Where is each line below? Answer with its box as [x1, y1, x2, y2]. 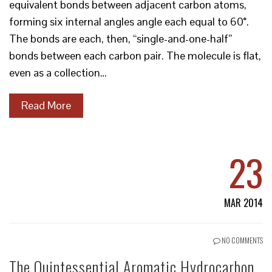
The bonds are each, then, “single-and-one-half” [9, 32, 232, 46]
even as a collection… [9, 66, 107, 80]
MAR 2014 [224, 195, 263, 210]
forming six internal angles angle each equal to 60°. [9, 15, 249, 29]
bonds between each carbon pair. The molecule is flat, [9, 49, 261, 63]
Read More [21, 98, 71, 112]
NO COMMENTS [220, 235, 263, 245]
